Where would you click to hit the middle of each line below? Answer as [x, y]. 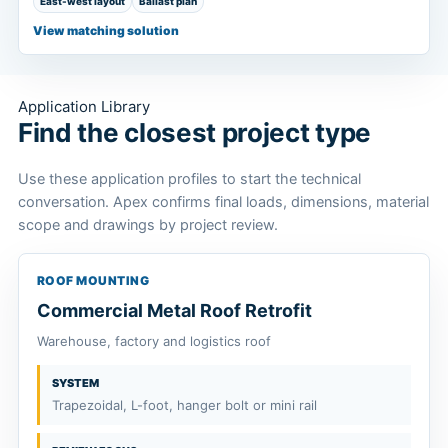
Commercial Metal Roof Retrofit [174, 311]
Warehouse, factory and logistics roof [154, 341]
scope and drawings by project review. [148, 225]
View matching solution [106, 30]
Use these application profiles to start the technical [189, 179]
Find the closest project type [194, 132]
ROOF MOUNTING [93, 281]
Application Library [84, 106]
